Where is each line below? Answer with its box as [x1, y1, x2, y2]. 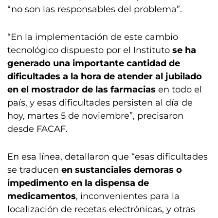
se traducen [7, 164, 61, 175]
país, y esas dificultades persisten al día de [7, 97, 193, 108]
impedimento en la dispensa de [7, 178, 149, 188]
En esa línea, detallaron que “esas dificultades [7, 151, 208, 162]
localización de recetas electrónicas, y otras [7, 204, 195, 215]
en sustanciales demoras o [61, 164, 182, 175]
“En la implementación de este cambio [7, 32, 178, 42]
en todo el [156, 84, 202, 95]
